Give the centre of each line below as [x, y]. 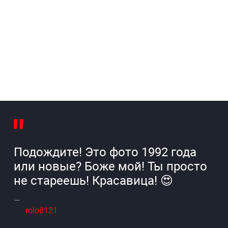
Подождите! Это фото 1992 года [105, 151]
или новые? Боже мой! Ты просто [110, 166]
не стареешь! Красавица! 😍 [93, 180]
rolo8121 [41, 210]
